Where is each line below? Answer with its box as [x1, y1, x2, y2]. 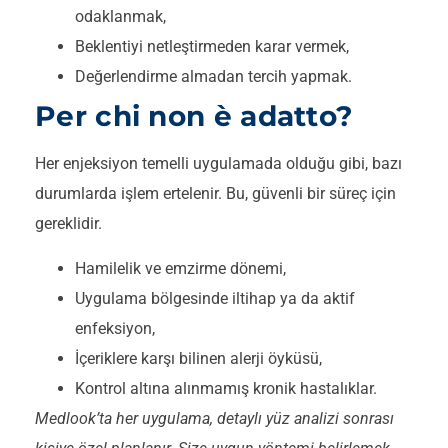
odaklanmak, [75, 7, 166, 27]
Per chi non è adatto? [35, 99, 354, 134]
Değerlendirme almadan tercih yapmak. [75, 67, 352, 87]
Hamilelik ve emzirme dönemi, [75, 258, 286, 278]
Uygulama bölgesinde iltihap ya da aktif [75, 288, 355, 308]
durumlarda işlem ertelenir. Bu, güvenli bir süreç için [35, 184, 396, 204]
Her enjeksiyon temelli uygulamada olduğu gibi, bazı [35, 154, 402, 174]
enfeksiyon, [75, 318, 155, 338]
